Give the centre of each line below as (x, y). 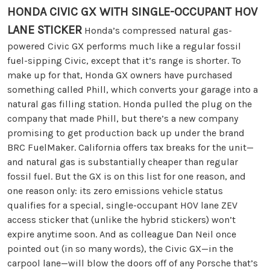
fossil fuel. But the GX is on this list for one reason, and (127, 176)
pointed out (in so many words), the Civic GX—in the (120, 248)
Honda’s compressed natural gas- (157, 30)
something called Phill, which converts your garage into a (133, 89)
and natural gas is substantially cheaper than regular (123, 162)
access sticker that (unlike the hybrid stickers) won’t (121, 219)
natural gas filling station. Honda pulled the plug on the (130, 104)
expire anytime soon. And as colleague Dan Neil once (122, 234)
